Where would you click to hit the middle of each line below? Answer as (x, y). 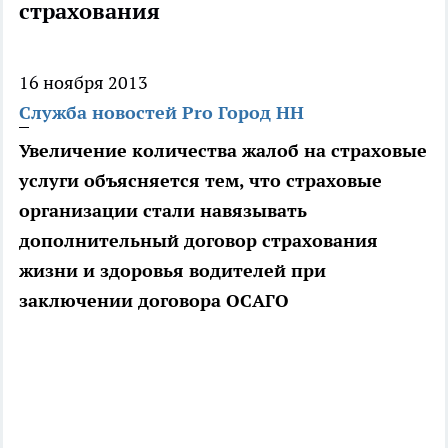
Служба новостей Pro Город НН (161, 113)
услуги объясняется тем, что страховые (200, 181)
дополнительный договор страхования (198, 241)
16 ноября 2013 (83, 83)
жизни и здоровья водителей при (172, 271)
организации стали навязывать (163, 211)
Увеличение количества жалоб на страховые (223, 151)
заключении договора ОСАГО (154, 301)
